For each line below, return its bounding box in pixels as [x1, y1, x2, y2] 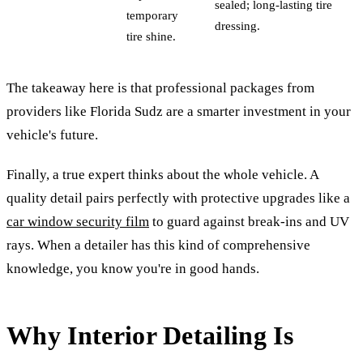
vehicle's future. [6, 126, 98, 143]
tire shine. [126, 28, 176, 43]
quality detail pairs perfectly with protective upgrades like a [6, 190, 350, 206]
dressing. [215, 18, 260, 32]
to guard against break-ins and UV [149, 213, 349, 229]
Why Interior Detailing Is [6, 320, 294, 350]
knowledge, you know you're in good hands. [6, 260, 259, 276]
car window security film [6, 213, 149, 229]
